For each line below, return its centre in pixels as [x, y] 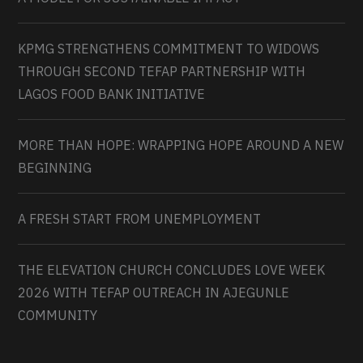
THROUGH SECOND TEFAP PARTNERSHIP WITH [162, 71]
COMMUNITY [58, 315]
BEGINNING [55, 167]
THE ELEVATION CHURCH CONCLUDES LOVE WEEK [172, 269]
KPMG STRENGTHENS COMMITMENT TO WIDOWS [169, 48]
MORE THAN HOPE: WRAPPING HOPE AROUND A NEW [181, 145]
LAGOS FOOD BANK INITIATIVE [112, 94]
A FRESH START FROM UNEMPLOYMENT [140, 218]
